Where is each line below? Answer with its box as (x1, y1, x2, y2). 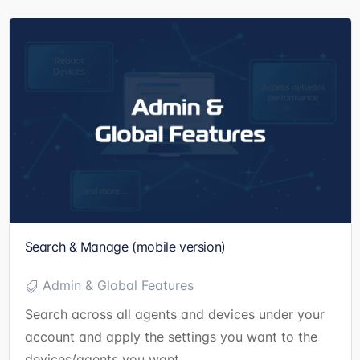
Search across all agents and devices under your (24, 305, 325, 323)
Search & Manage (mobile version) (24, 237, 226, 256)
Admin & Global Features (42, 276, 194, 294)
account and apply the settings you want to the (24, 327, 317, 346)
